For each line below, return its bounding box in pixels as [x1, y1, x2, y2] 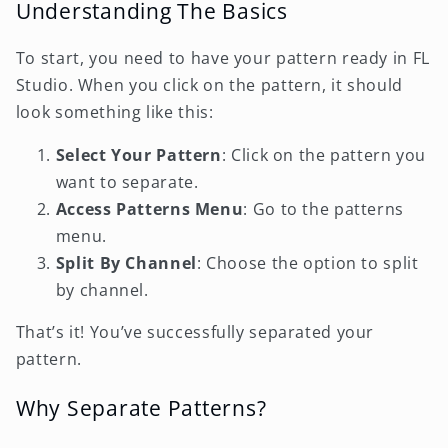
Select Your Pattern [55, 143, 222, 166]
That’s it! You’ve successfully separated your [15, 321, 375, 344]
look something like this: [15, 100, 214, 123]
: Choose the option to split [196, 251, 419, 274]
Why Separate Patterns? [15, 392, 267, 422]
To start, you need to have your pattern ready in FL [15, 46, 430, 69]
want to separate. [55, 170, 199, 193]
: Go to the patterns [243, 197, 404, 220]
